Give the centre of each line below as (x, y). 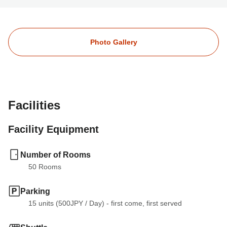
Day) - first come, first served (136, 203)
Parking (35, 191)
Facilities (34, 105)
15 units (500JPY (56, 203)
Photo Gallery (113, 42)
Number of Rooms (55, 155)
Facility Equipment (53, 129)
